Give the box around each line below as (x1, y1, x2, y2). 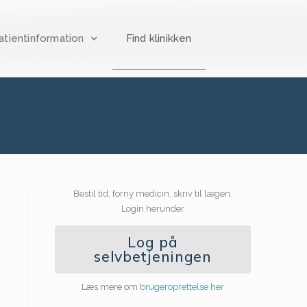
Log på (127, 233, 178, 251)
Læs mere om (82, 282, 140, 292)
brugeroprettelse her (140, 282, 224, 292)
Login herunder (121, 204, 184, 214)
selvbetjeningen (94, 247, 212, 265)
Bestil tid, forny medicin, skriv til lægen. (73, 188, 232, 199)
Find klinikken (125, 32, 192, 45)
